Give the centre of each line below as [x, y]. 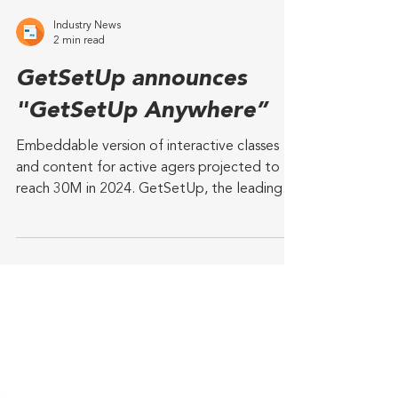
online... [40, 275]
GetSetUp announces [131, 143]
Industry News [87, 90]
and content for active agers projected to [148, 232]
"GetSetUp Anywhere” [142, 175]
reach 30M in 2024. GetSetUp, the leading [149, 253]
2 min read [79, 104]
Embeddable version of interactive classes [147, 211]
